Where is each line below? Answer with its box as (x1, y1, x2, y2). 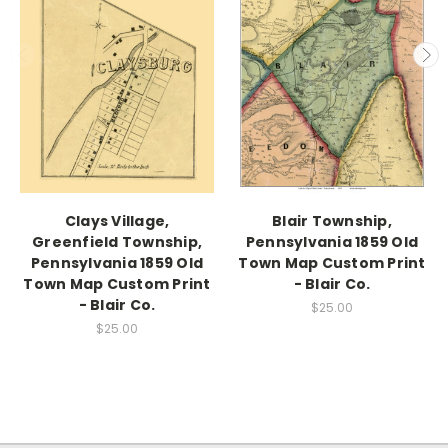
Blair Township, (272, 210, 392, 231)
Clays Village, (64, 210, 170, 231)
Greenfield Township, (32, 231, 202, 252)
